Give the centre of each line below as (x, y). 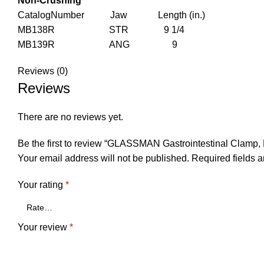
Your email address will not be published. (103, 158)
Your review (44, 227)
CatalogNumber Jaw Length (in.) (111, 15)
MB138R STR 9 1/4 (101, 30)
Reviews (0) (43, 71)
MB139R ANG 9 (98, 44)
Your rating (42, 185)
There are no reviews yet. (70, 117)
